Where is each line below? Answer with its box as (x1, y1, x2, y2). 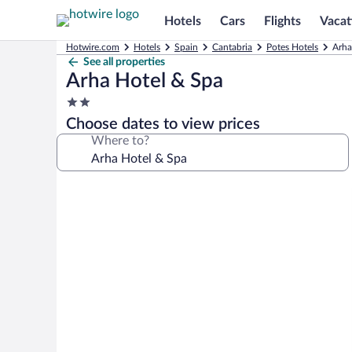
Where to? (91, 134, 149, 147)
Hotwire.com (66, 42, 119, 52)
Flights (264, 14, 301, 27)
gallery (56, 201, 112, 220)
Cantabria (212, 42, 252, 52)
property (65, 126, 113, 138)
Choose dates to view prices (66, 116, 260, 132)
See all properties (83, 57, 165, 68)
